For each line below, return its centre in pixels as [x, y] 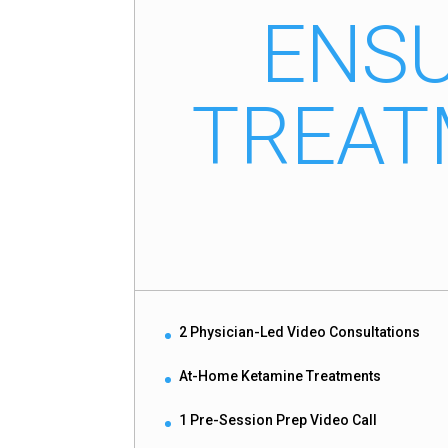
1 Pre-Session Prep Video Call [278, 420]
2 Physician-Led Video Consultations [300, 331]
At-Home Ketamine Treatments [280, 375]
